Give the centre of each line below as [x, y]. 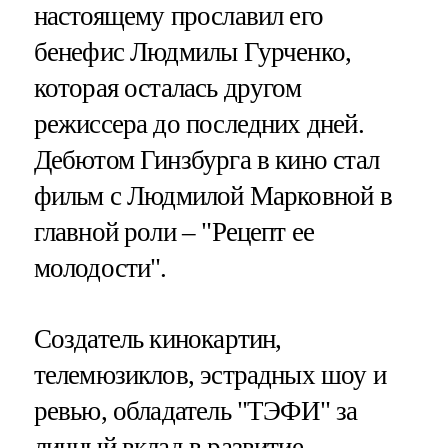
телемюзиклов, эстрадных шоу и [209, 375]
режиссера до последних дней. [198, 124]
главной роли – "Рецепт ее [174, 232]
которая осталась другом [167, 88]
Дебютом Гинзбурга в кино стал [206, 160]
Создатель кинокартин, [157, 339]
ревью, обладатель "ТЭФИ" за [195, 411]
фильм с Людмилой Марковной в [212, 196]
